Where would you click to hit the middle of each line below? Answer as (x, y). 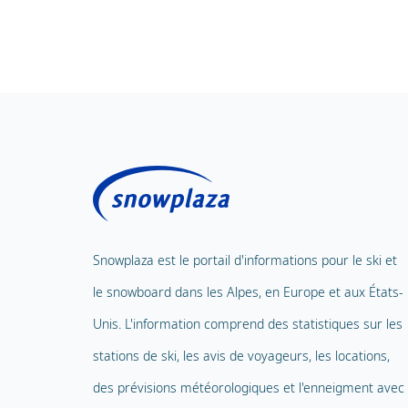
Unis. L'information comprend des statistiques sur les (248, 324)
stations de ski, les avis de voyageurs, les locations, (241, 356)
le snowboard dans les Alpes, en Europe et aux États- (248, 292)
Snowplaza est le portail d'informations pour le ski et (245, 260)
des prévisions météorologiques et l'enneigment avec (249, 388)
